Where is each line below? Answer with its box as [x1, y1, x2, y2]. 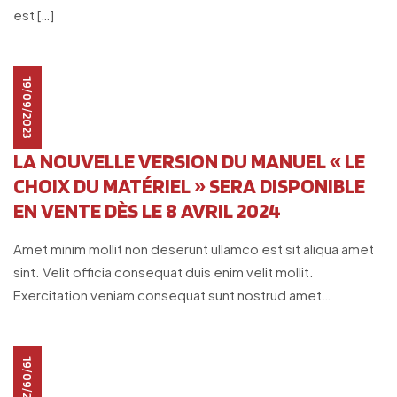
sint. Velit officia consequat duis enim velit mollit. [13, 263, 314, 280]
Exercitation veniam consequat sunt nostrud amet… [13, 286, 331, 303]
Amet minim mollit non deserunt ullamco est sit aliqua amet [13, 240, 374, 257]
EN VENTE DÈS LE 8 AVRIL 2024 [13, 198, 281, 223]
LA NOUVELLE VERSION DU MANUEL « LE [13, 148, 365, 174]
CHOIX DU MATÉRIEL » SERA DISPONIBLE [13, 173, 365, 198]
